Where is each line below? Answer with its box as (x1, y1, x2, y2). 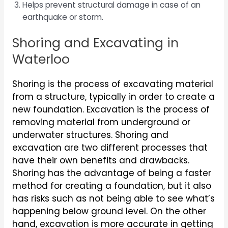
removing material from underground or (12, 116, 190, 129)
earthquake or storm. (22, 11, 103, 22)
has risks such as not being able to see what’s (12, 192, 215, 205)
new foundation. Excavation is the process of (12, 103, 210, 116)
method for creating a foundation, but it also (12, 180, 211, 192)
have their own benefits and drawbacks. (12, 154, 189, 167)
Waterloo (12, 50, 70, 69)
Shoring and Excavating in (12, 34, 179, 52)
